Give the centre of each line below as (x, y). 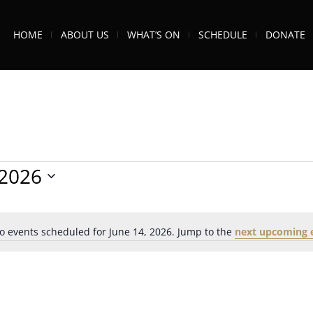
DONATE (285, 35)
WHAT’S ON (154, 35)
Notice (170, 238)
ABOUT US (85, 35)
